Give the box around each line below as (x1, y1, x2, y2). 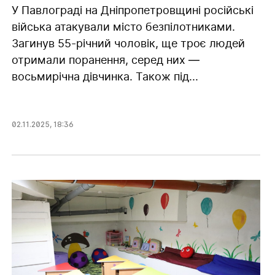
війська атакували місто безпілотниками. (11, 20, 235, 33)
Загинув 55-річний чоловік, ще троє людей (11, 36, 245, 50)
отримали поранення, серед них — (11, 53, 199, 66)
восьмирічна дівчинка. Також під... (11, 69, 198, 83)
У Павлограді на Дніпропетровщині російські (11, 3, 254, 17)
